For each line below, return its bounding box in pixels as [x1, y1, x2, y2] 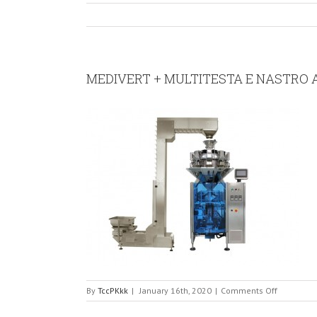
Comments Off [221, 285, 277, 296]
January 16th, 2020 [139, 285, 212, 296]
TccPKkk [98, 285, 128, 296]
